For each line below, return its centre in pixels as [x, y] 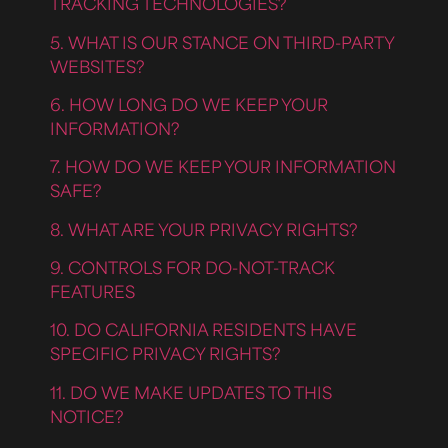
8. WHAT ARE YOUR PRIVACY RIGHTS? [204, 228]
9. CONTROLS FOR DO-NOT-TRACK [192, 267]
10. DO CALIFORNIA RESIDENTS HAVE [203, 329]
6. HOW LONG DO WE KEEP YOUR [189, 103]
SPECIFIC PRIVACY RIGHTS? [165, 353]
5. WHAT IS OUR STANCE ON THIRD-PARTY [222, 41]
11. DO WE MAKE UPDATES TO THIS [191, 391]
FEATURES [92, 291]
